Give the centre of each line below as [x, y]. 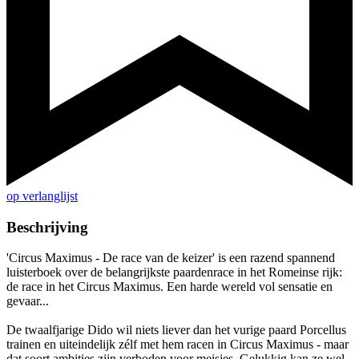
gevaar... [28, 301]
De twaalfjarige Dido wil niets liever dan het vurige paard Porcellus [176, 330]
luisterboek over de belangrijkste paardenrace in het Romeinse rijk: [174, 272]
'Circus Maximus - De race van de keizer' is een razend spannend [171, 258]
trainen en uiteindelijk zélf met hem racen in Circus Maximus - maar [177, 345]
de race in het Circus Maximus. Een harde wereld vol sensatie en [169, 287]
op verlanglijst [42, 196]
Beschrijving [47, 227]
